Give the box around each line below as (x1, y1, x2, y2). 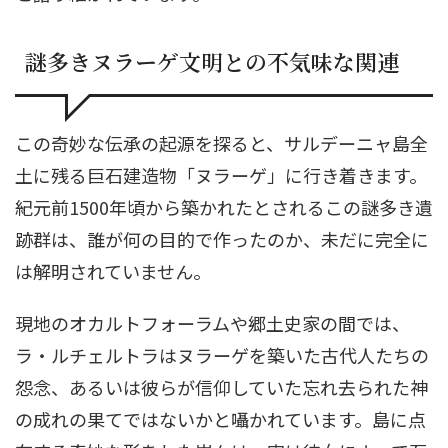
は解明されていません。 (15, 257, 211, 284)
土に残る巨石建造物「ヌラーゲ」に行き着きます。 (15, 161, 427, 188)
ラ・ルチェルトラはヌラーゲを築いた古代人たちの (15, 341, 429, 368)
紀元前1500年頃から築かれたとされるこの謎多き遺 (15, 193, 433, 220)
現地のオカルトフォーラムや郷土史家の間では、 (15, 309, 410, 336)
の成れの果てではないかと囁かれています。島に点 (15, 405, 426, 432)
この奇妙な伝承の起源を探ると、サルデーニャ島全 (15, 129, 428, 156)
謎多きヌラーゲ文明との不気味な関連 (25, 45, 399, 77)
